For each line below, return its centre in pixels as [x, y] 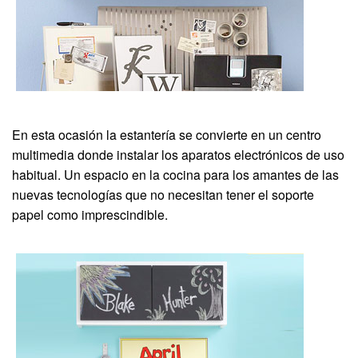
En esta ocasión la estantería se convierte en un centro [167, 135]
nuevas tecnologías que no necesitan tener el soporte [163, 195]
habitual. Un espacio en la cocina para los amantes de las [175, 175]
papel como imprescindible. [90, 215]
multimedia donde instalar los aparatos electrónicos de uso [178, 155]
